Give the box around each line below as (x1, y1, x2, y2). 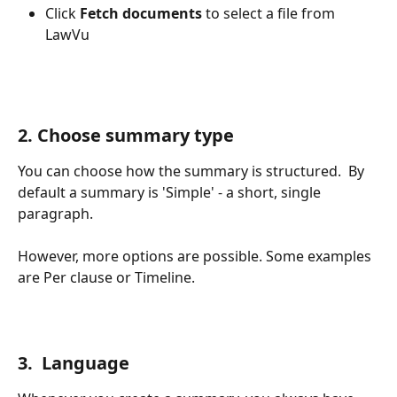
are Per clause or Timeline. (18, 267, 195, 287)
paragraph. (18, 203, 93, 223)
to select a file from (202, 3, 339, 23)
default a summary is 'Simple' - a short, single (18, 182, 324, 202)
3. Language (18, 351, 129, 376)
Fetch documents (80, 3, 202, 23)
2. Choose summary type (18, 122, 234, 147)
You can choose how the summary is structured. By (18, 160, 368, 181)
